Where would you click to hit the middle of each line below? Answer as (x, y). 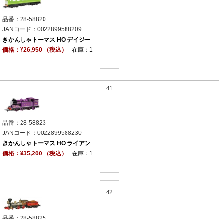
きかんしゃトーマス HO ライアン (46, 143)
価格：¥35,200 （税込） (35, 154)
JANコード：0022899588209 (42, 30)
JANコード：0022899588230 (42, 133)
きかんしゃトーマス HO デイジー (46, 40)
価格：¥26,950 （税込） (35, 50)
